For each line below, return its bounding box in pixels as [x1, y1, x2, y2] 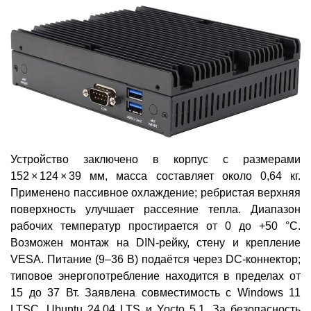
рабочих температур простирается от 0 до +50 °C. [10, 220, 301, 233]
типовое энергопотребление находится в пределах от [10, 270, 301, 283]
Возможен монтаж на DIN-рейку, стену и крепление [10, 237, 301, 249]
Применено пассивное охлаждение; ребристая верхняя [10, 187, 301, 199]
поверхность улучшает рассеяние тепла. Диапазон [10, 203, 301, 216]
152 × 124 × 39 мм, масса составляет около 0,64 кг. [10, 170, 301, 183]
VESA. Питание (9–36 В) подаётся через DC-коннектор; [10, 253, 301, 266]
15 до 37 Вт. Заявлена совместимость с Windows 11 [10, 287, 301, 299]
